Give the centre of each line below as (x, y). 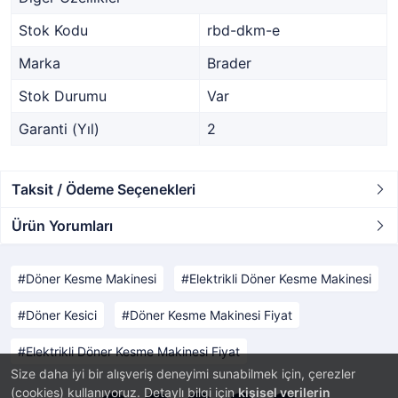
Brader (229, 63)
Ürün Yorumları (62, 226)
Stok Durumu (63, 96)
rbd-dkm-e (243, 30)
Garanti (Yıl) (59, 129)
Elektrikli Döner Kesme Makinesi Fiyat (133, 351)
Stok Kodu (53, 30)
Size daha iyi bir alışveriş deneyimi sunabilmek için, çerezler (183, 374)
